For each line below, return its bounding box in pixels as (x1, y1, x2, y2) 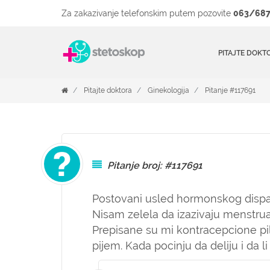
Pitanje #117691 (205, 86, 256, 95)
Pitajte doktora (84, 86, 132, 95)
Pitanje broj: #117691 (107, 160, 202, 171)
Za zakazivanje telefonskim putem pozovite (61, 8, 233, 18)
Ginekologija (148, 86, 189, 95)
